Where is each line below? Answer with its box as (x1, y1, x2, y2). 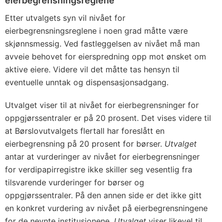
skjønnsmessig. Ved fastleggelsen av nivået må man (5, 39, 200, 49)
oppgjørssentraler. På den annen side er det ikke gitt (5, 190, 202, 200)
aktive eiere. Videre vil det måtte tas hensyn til (5, 64, 179, 74)
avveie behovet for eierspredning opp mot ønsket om (5, 52, 206, 61)
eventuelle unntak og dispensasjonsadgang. (5, 77, 168, 87)
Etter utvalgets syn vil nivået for (5, 13, 125, 23)
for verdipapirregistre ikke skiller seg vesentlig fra (5, 165, 192, 174)
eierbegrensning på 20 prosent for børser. (5, 139, 165, 149)
